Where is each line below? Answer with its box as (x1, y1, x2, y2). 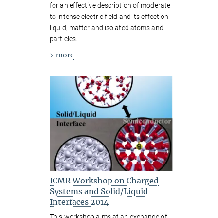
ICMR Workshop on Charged (50, 175, 159, 185)
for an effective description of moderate (50, 1, 171, 9)
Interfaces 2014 (50, 197, 109, 207)
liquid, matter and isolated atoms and (50, 23, 163, 32)
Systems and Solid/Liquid (50, 186, 148, 196)
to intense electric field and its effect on (50, 12, 169, 20)
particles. (50, 35, 77, 43)
